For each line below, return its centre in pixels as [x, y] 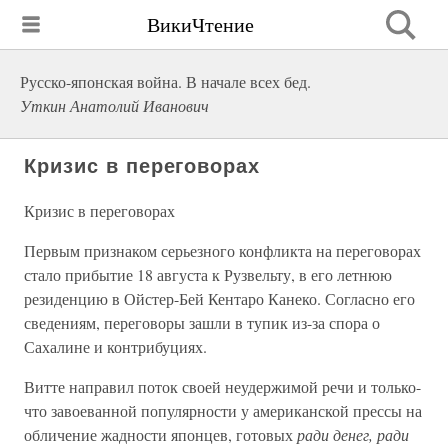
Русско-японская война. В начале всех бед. [165, 81]
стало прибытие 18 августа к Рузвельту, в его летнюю [208, 274]
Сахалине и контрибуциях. [115, 346]
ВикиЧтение [200, 24]
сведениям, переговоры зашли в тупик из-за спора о [202, 322]
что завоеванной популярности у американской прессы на [223, 410]
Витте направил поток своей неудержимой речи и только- [222, 386]
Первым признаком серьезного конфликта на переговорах [222, 250]
